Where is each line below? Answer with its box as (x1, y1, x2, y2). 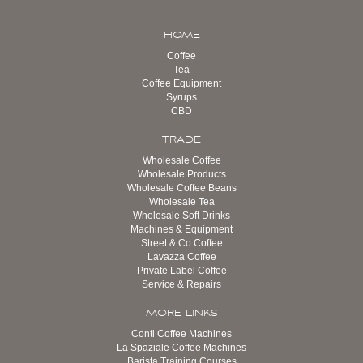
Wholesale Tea (148, 196, 215, 207)
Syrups (166, 92, 197, 103)
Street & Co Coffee (140, 237, 223, 249)
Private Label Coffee (136, 265, 227, 276)
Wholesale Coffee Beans (126, 182, 237, 194)
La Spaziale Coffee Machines (117, 342, 246, 353)
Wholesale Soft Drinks (133, 210, 230, 221)
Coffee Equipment (142, 78, 221, 89)
